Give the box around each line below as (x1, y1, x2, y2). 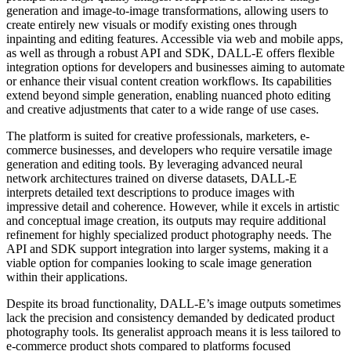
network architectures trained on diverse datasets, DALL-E (6, 172, 297, 185)
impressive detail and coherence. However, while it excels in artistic (6, 200, 339, 213)
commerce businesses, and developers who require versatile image (6, 143, 332, 157)
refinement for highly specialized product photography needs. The (6, 228, 331, 241)
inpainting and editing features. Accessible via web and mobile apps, (6, 32, 343, 45)
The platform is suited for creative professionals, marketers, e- (6, 129, 309, 143)
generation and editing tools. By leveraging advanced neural (6, 157, 302, 171)
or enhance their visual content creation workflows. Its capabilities (6, 74, 331, 88)
